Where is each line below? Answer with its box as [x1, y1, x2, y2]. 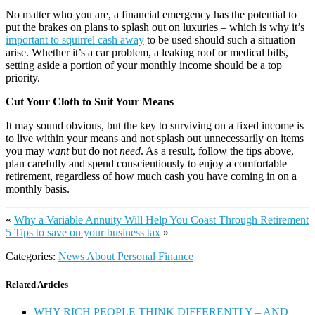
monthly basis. [6, 183, 70, 195]
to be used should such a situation [144, 34, 295, 46]
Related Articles [6, 278, 68, 290]
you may [6, 145, 47, 157]
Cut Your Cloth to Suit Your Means [6, 96, 174, 108]
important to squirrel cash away [6, 34, 144, 46]
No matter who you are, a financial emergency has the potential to [6, 8, 297, 21]
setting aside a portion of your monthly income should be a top [6, 59, 282, 72]
